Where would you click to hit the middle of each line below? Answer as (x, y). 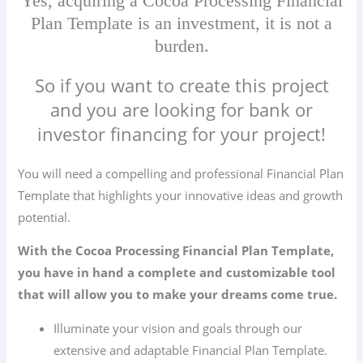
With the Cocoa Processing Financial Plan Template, (176, 251)
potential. (45, 217)
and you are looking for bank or (181, 109)
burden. (181, 46)
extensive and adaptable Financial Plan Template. (191, 350)
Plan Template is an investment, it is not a (181, 23)
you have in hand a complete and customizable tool (177, 273)
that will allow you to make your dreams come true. (178, 295)
